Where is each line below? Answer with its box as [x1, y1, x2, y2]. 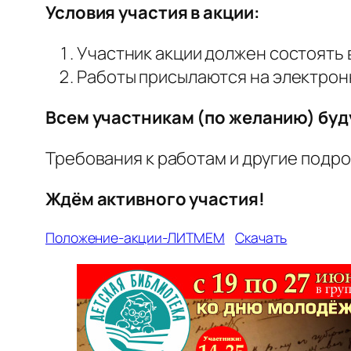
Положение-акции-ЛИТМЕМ [45, 227, 225, 247]
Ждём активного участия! [45, 186, 265, 211]
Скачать [235, 227, 288, 247]
